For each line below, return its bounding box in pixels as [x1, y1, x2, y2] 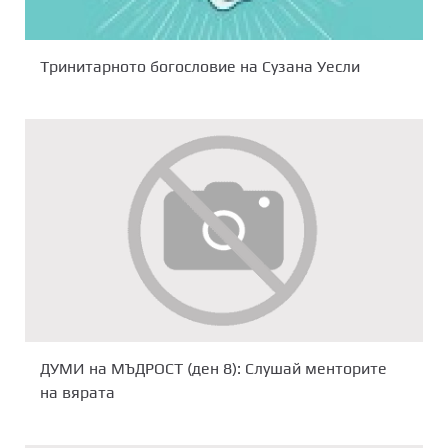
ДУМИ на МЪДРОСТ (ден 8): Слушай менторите [40, 359, 387, 379]
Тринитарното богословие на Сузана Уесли [40, 56, 360, 76]
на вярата [40, 383, 115, 403]
